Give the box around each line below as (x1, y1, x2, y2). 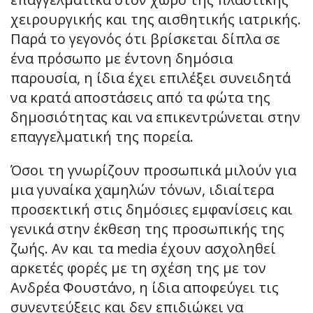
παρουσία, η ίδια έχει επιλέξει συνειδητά (10, 68, 291, 87)
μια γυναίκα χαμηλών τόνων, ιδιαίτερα (10, 180, 274, 199)
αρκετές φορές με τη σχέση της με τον (10, 258, 266, 277)
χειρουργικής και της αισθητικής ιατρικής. (10, 9, 301, 29)
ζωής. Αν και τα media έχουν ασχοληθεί (10, 238, 276, 258)
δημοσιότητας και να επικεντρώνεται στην (10, 107, 300, 126)
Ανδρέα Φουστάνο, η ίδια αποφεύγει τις (10, 277, 279, 297)
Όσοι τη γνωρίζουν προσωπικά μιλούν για (10, 160, 296, 180)
